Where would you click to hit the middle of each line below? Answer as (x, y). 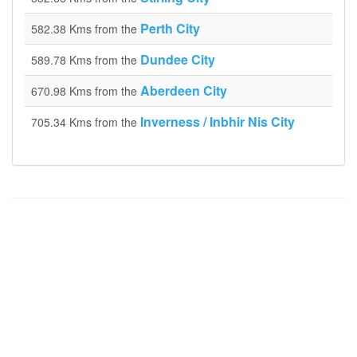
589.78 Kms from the (86, 60)
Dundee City (178, 59)
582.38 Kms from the (86, 29)
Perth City (170, 28)
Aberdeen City (184, 90)
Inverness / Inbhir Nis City (218, 122)
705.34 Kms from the (86, 122)
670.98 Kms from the (86, 91)
